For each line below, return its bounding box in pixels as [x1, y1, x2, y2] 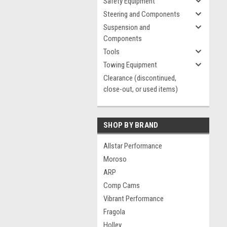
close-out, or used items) [103, 85, 178, 94]
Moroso [103, 155, 127, 164]
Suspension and [103, 23, 150, 32]
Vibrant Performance [103, 194, 164, 203]
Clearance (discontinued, [103, 73, 176, 83]
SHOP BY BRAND [103, 121, 159, 130]
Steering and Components [103, 10, 180, 19]
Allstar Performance [103, 141, 162, 150]
